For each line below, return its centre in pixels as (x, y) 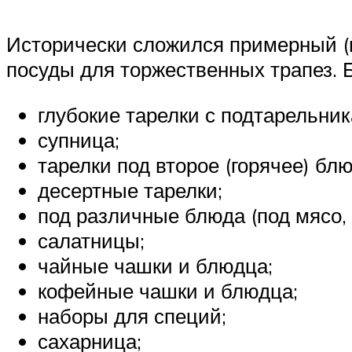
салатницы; (91, 240)
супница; (79, 139)
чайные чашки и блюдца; (155, 265)
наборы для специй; (132, 315)
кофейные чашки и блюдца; (168, 290)
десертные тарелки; (130, 190)
